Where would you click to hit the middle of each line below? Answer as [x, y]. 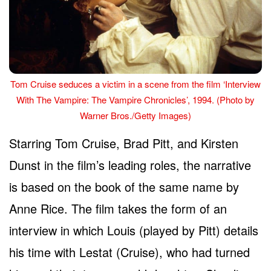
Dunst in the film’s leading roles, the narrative [130, 165]
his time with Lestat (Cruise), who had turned [129, 252]
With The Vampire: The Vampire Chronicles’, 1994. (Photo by [135, 99]
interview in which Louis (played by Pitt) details [134, 230]
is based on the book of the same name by [124, 186]
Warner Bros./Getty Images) [135, 115]
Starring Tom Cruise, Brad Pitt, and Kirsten [124, 143]
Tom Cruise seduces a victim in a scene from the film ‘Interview [135, 83]
